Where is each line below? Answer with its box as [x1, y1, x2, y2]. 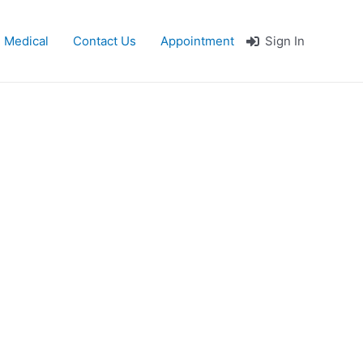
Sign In [265, 32, 305, 49]
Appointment [160, 32, 234, 49]
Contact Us [72, 32, 136, 49]
